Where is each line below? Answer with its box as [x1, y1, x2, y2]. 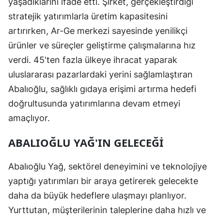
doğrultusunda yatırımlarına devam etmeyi [8, 98, 180, 109]
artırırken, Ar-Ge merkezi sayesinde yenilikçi [8, 26, 187, 36]
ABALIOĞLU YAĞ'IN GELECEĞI [8, 135, 164, 150]
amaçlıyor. [8, 113, 50, 124]
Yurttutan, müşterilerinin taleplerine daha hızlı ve [8, 205, 206, 216]
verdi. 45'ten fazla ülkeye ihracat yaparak [8, 55, 177, 65]
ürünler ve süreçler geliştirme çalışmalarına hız [8, 40, 196, 51]
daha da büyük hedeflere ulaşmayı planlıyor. [8, 190, 186, 201]
